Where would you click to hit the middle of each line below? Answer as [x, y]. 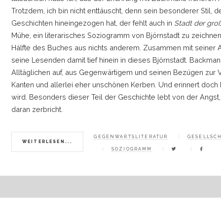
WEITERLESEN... [47, 141]
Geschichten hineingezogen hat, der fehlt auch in [93, 23]
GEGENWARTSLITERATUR [131, 137]
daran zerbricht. [37, 109]
